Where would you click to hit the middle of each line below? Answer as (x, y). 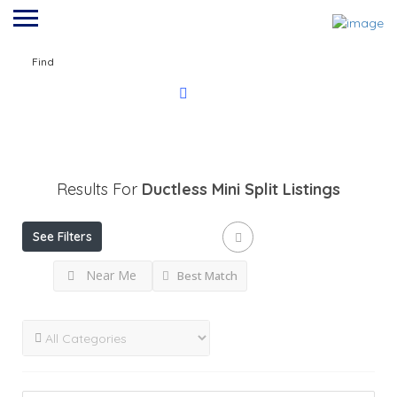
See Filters (62, 237)
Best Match (206, 276)
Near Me (111, 276)
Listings (311, 190)
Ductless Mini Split (210, 190)
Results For (99, 190)
